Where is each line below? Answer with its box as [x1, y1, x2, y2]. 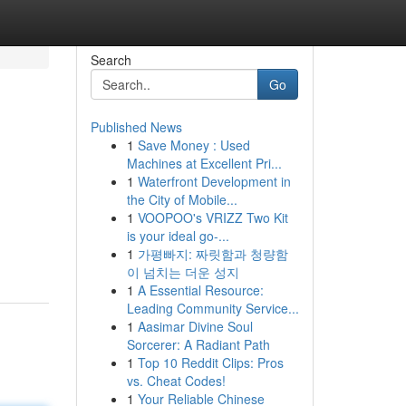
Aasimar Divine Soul [137, 317, 253, 335]
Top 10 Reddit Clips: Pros [137, 353, 284, 372]
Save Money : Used [137, 136, 250, 154]
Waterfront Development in [137, 172, 291, 190]
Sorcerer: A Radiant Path [126, 335, 270, 353]
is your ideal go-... [126, 227, 229, 245]
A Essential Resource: [137, 281, 264, 299]
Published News [90, 118, 182, 136]
